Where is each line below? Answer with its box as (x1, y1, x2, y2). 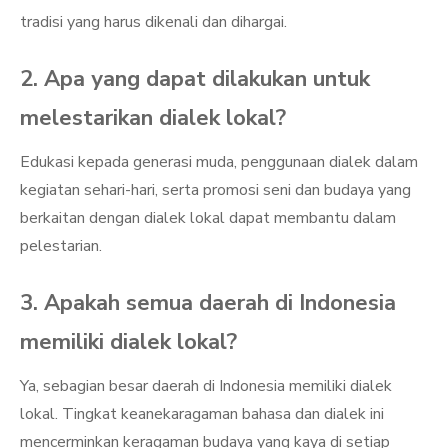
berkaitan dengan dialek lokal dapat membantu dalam (20, 207, 396, 229)
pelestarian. (20, 235, 102, 257)
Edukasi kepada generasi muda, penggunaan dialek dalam (20, 151, 418, 173)
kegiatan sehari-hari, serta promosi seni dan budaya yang (20, 179, 411, 201)
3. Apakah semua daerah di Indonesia (20, 288, 396, 318)
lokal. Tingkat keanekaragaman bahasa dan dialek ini (20, 403, 384, 425)
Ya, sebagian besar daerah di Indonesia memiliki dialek (20, 375, 392, 397)
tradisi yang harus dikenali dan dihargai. (20, 11, 287, 33)
